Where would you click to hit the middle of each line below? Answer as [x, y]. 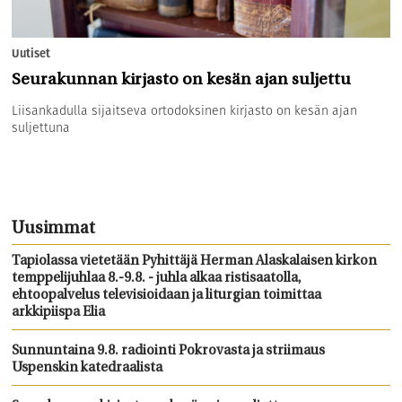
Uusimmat [54, 230]
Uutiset [31, 54]
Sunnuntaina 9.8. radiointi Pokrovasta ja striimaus [169, 352]
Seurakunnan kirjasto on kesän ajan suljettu [182, 81]
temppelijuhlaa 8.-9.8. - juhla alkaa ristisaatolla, [157, 279]
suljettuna [41, 128]
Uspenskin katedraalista [87, 369]
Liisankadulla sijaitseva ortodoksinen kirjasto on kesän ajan [185, 111]
